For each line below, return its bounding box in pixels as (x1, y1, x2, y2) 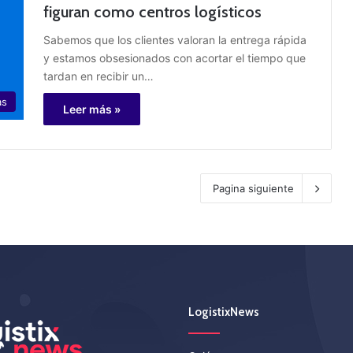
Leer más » (63, 102, 121, 117)
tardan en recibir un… (43, 69, 154, 84)
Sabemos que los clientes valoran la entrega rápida (43, 33, 307, 47)
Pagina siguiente (213, 182, 294, 195)
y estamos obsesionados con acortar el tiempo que (43, 51, 306, 65)
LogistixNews (188, 305, 259, 320)
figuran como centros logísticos (43, 2, 262, 22)
